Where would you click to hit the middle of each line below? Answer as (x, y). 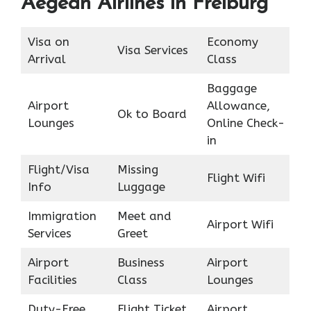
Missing (137, 169)
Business (141, 262)
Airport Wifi (240, 224)
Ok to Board (152, 114)
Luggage (141, 186)
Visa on (48, 41)
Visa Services (152, 50)
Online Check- (245, 123)
